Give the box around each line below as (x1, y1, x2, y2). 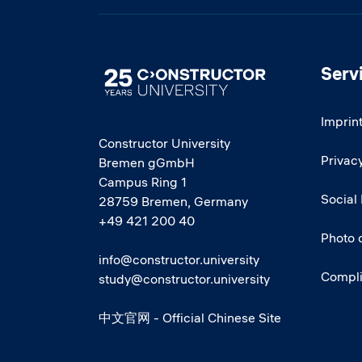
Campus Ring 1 (99, 173, 187, 190)
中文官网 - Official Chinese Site (99, 309, 281, 326)
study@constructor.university (99, 270, 270, 287)
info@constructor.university (99, 250, 259, 267)
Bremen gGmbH (99, 154, 195, 170)
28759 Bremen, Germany (99, 192, 248, 209)
